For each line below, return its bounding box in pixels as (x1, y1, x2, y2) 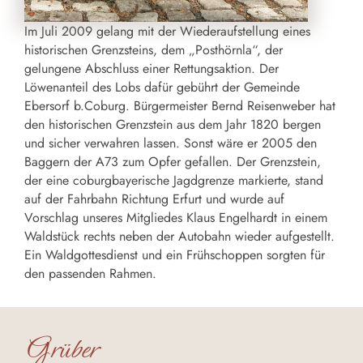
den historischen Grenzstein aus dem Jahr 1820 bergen (24, 115, 321, 135)
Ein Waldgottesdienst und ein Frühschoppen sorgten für (24, 246, 325, 265)
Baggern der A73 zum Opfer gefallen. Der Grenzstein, (24, 152, 321, 172)
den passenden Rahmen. (24, 264, 156, 284)
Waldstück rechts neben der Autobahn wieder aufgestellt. (24, 227, 335, 246)
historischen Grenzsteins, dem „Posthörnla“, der (24, 41, 283, 60)
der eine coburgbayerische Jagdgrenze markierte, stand (24, 171, 323, 190)
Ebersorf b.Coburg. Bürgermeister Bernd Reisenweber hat (24, 96, 335, 116)
